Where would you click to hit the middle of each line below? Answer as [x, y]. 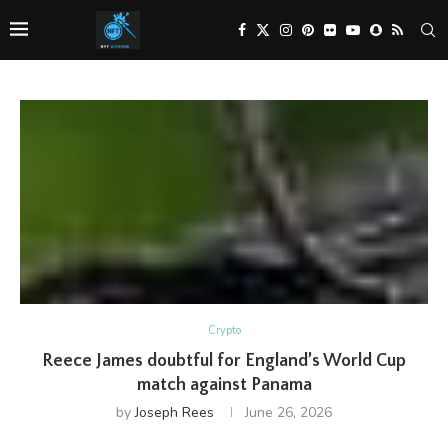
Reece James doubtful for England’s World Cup [224, 361]
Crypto [224, 330]
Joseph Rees [174, 412]
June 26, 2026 [288, 412]
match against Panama [224, 385]
